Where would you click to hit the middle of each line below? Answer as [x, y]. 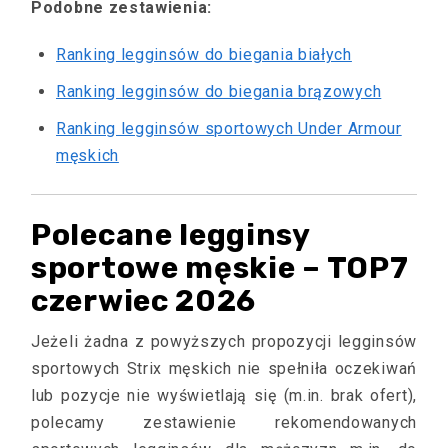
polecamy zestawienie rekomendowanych [224, 422]
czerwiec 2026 [144, 301]
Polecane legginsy [170, 235]
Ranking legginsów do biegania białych [204, 54]
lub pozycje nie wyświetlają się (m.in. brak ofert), [224, 395]
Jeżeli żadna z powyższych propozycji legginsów [224, 341]
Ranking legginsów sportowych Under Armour [229, 128]
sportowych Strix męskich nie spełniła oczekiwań [224, 368]
